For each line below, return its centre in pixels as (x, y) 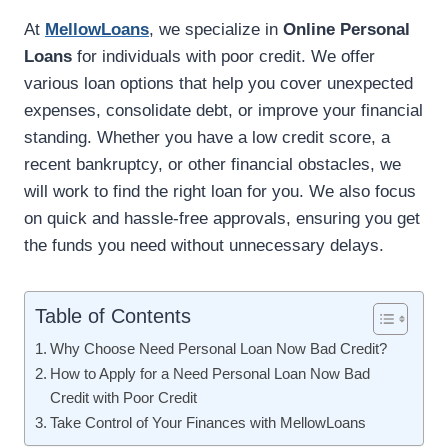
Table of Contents (113, 316)
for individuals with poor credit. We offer (223, 57)
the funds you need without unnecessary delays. (204, 246)
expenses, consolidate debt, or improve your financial (223, 111)
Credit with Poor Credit (124, 398)
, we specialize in (216, 30)
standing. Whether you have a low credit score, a (207, 138)
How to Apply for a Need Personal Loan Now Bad (210, 374)
